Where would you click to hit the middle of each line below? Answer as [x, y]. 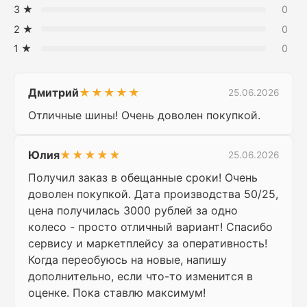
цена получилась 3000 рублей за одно [133, 211]
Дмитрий [53, 93]
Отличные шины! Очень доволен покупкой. [144, 115]
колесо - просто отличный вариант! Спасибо [150, 227]
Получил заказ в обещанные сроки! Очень [143, 178]
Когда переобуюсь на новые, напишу [127, 260]
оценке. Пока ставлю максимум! [117, 293]
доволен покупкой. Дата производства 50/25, [153, 194]
